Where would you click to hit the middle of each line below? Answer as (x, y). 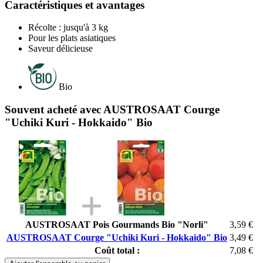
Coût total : (117, 250)
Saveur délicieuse (60, 49)
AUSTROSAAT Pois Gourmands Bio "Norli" (117, 224)
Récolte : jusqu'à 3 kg (68, 28)
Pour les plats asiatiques (72, 38)
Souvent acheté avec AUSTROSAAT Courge (112, 109)
